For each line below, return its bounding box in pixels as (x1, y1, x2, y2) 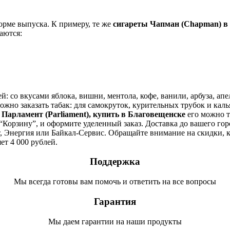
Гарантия (94, 196, 136, 207)
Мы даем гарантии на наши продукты (48, 217, 182, 226)
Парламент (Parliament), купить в (2, 109, 128, 119)
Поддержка (90, 156, 140, 167)
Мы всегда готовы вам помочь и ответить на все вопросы (14, 177, 216, 186)
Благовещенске (128, 109, 185, 119)
